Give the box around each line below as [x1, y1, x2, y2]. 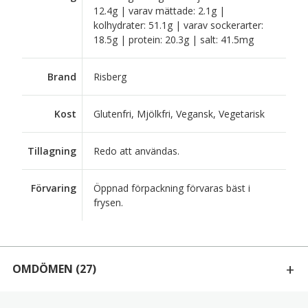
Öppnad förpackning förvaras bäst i [93, 181, 250, 195]
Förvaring [31, 181, 76, 195]
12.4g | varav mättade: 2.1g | [93, 3, 225, 17]
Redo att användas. [93, 144, 179, 157]
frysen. [93, 195, 123, 209]
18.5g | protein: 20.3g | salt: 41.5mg [93, 32, 254, 46]
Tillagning [27, 144, 76, 157]
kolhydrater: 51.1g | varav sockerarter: [93, 18, 263, 32]
